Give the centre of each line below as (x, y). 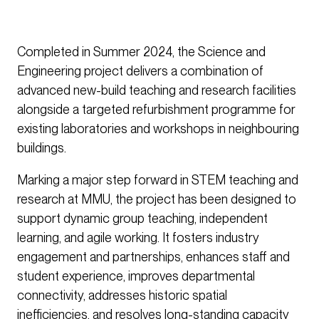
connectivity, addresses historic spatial (122, 296)
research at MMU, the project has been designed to (157, 199)
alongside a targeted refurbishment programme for (156, 110)
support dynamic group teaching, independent (142, 219)
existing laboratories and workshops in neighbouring (158, 129)
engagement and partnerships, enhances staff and (153, 257)
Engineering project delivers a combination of (140, 71)
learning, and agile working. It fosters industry (138, 238)
